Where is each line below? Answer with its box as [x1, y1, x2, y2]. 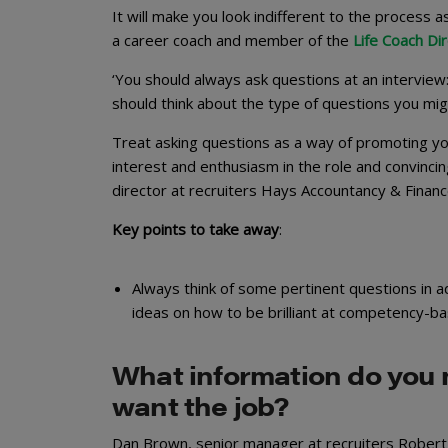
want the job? [112, 386, 289, 424]
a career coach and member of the [112, 29, 349, 50]
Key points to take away [112, 218, 279, 239]
